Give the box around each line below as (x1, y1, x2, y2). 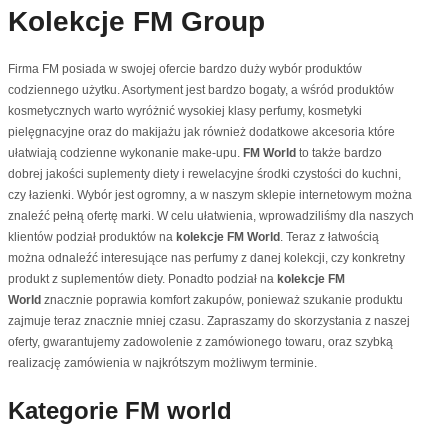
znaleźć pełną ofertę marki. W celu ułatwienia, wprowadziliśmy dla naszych (8, 209, 414, 224)
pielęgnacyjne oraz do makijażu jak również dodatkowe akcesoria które (8, 125, 395, 140)
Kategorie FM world (8, 397, 232, 425)
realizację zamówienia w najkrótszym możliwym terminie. (8, 356, 317, 371)
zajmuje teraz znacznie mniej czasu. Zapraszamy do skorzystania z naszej (8, 314, 410, 329)
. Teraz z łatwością (280, 230, 379, 245)
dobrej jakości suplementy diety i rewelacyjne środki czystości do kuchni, (8, 167, 401, 182)
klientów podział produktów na (8, 230, 176, 245)
